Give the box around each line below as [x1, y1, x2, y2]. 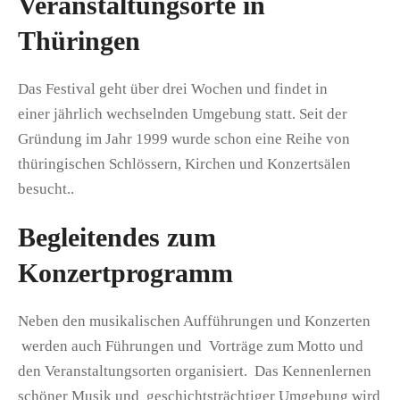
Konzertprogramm [18, 257, 233, 287]
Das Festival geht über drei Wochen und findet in [18, 79, 328, 97]
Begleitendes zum [18, 221, 216, 252]
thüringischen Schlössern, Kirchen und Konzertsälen [18, 154, 351, 172]
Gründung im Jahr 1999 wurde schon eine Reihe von [18, 129, 350, 147]
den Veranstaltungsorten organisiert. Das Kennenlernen [18, 362, 371, 379]
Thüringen [18, 25, 140, 55]
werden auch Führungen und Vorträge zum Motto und [18, 337, 363, 354]
